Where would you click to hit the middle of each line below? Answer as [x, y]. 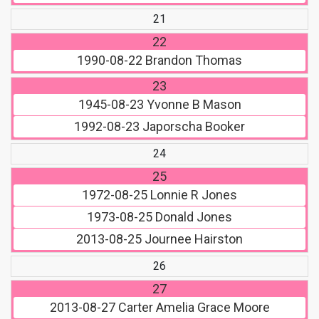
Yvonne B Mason [192, 105]
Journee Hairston [192, 239]
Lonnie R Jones [192, 195]
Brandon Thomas [192, 61]
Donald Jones [192, 217]
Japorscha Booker [192, 127]
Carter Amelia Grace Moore [192, 308]
